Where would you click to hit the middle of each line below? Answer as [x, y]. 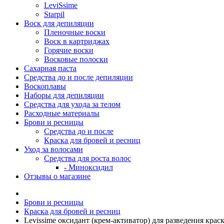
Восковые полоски [76, 59]
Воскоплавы [45, 86]
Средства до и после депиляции [78, 77]
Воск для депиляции [59, 23]
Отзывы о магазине [57, 176]
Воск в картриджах [77, 41]
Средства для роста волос [87, 158]
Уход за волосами [53, 149]
